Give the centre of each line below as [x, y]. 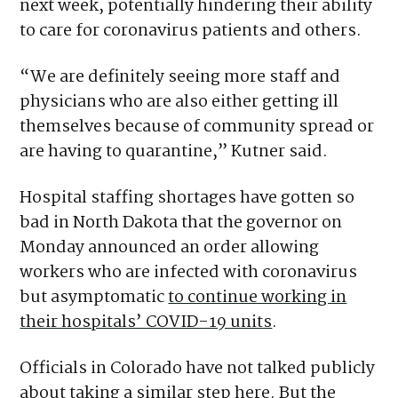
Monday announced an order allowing [170, 247]
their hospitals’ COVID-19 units [146, 322]
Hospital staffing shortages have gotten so [187, 198]
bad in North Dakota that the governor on [181, 223]
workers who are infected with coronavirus [189, 272]
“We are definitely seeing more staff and [180, 77]
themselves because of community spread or [197, 127]
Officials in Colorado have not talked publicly [198, 368]
